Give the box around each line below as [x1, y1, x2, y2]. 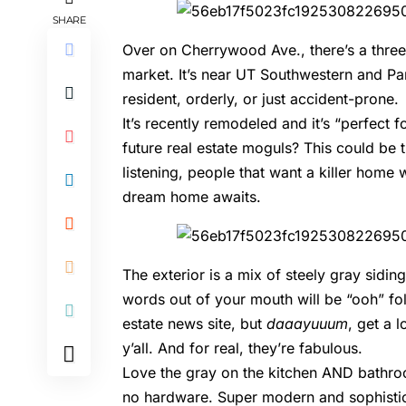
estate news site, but [122, 314, 263, 333]
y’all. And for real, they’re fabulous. [122, 339, 363, 358]
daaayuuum [262, 314, 349, 333]
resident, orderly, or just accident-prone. [122, 90, 400, 109]
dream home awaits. [122, 188, 262, 207]
